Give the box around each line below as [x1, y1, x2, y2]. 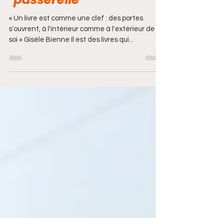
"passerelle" [9, 7, 84, 24]
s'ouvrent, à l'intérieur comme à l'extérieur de [9, 41, 155, 49]
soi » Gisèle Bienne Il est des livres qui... [9, 52, 133, 59]
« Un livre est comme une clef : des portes [9, 31, 39, 38]
